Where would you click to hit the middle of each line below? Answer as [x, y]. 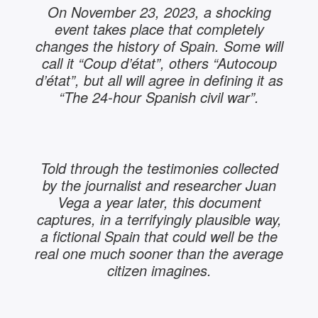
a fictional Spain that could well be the [159, 236]
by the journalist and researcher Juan [159, 185]
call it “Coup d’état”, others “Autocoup [159, 62]
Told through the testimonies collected [159, 168]
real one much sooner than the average [159, 253]
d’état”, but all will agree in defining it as [159, 79]
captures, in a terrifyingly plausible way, [159, 219]
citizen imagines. [159, 270]
